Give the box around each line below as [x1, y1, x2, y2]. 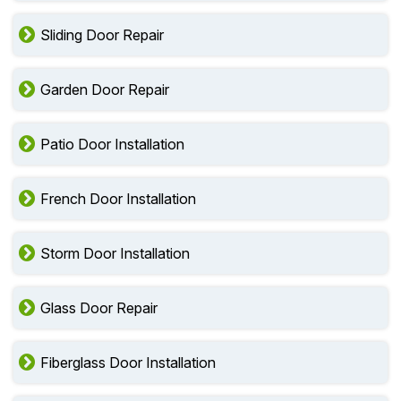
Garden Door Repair [40, 81, 169, 98]
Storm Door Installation [40, 244, 190, 262]
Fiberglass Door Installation [40, 354, 216, 371]
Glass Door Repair [40, 299, 158, 317]
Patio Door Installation [40, 135, 184, 153]
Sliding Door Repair [40, 26, 164, 44]
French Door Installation [40, 190, 196, 208]
